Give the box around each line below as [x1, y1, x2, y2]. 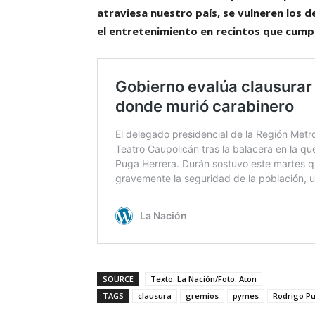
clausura [138, 290, 172, 302]
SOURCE [103, 274, 134, 285]
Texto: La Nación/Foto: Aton [150, 274, 257, 285]
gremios [186, 290, 219, 302]
